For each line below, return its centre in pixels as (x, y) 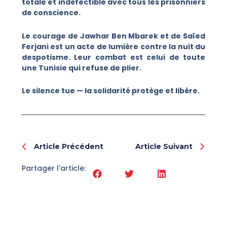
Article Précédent (68, 146)
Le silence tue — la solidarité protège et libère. (110, 91)
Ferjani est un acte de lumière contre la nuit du (113, 46)
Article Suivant (164, 146)
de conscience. (51, 13)
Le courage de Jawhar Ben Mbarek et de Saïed (113, 36)
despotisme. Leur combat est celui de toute (113, 57)
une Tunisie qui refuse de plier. (81, 68)
